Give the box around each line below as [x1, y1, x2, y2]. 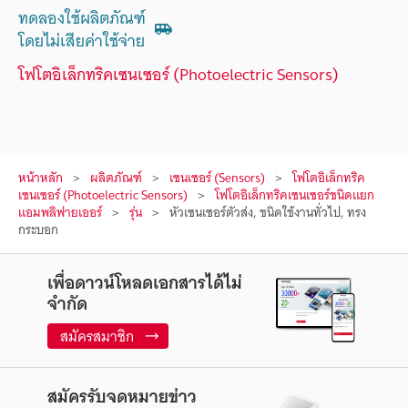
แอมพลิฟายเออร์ [18, 200, 102, 223]
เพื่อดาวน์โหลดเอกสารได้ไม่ [46, 266, 242, 298]
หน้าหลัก [18, 166, 63, 189]
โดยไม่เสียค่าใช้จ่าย [18, 25, 145, 55]
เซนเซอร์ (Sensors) [169, 166, 265, 189]
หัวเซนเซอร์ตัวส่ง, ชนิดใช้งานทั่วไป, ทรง [169, 200, 366, 223]
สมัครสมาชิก [59, 322, 134, 349]
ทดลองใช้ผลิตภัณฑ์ [18, 3, 146, 32]
